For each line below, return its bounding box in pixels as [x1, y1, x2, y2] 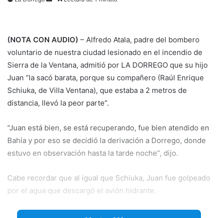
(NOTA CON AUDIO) [7, 35, 78, 44]
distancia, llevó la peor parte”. [7, 98, 109, 108]
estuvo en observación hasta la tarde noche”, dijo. [7, 148, 178, 158]
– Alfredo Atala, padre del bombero [78, 35, 200, 44]
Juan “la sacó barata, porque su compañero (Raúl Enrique [7, 73, 204, 82]
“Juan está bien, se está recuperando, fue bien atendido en [7, 123, 209, 132]
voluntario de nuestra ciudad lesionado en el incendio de [7, 47, 202, 57]
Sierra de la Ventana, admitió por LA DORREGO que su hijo [7, 60, 208, 70]
